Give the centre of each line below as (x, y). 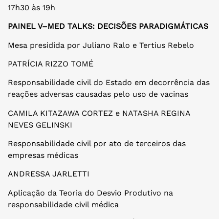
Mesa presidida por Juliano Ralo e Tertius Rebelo (101, 45)
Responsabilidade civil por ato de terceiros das (97, 144)
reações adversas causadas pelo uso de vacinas (98, 94)
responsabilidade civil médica (63, 204)
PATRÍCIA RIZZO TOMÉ (51, 64)
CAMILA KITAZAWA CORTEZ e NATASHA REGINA (99, 113)
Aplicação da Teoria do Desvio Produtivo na (90, 193)
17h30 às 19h (32, 7)
